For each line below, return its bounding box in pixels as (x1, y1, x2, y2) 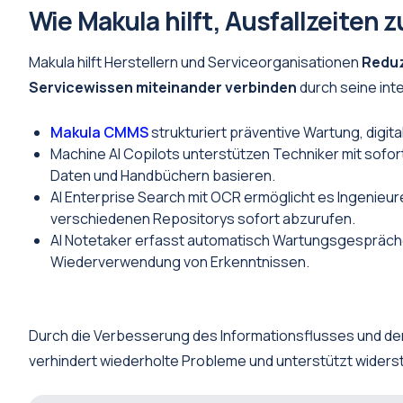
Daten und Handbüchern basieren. (50, 166, 275, 185)
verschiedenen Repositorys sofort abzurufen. (50, 209, 355, 228)
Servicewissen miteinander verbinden (29, 77, 297, 97)
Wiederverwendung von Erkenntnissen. (50, 252, 309, 272)
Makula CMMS (50, 122, 151, 142)
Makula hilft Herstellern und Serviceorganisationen (29, 52, 362, 72)
